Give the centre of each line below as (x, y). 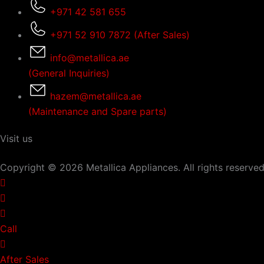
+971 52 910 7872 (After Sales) (120, 35)
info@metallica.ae (90, 58)
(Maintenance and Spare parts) (98, 111)
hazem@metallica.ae (96, 96)
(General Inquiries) (69, 73)
